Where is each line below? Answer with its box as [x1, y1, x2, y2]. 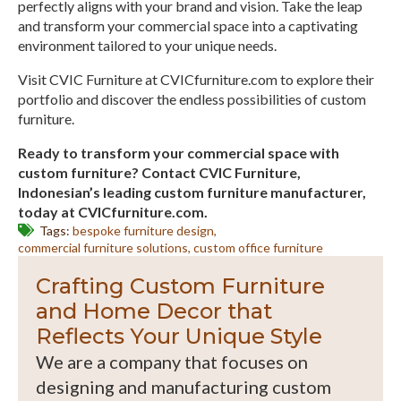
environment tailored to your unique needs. [18, 36, 277, 54]
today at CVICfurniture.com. [18, 202, 208, 220]
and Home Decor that [36, 297, 272, 324]
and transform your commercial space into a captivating [18, 16, 358, 34]
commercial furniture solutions [18, 239, 188, 255]
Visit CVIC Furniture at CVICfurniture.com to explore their [18, 70, 374, 88]
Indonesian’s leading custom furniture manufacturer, [18, 183, 366, 200]
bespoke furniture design [73, 222, 214, 238]
